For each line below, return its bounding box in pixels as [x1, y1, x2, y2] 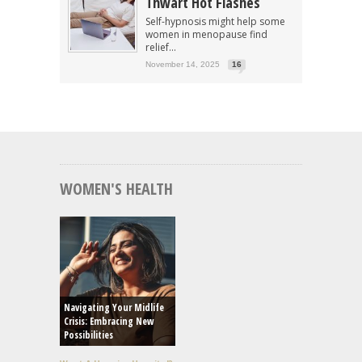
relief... [145, 40, 176, 54]
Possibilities [64, 327, 113, 342]
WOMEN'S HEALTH [60, 177, 173, 200]
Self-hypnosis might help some [145, 14, 285, 28]
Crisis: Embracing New [64, 314, 154, 328]
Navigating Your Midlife [64, 300, 164, 314]
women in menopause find [145, 27, 267, 41]
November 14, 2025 [145, 59, 220, 69]
